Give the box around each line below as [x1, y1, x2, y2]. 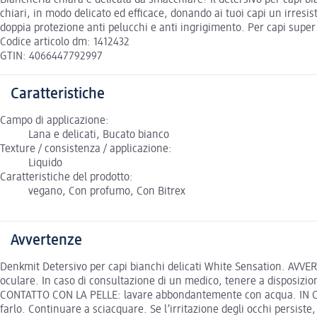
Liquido [28, 157, 62, 169]
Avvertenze [11, 232, 82, 248]
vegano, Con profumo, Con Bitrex [28, 185, 185, 197]
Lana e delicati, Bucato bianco [28, 129, 169, 141]
